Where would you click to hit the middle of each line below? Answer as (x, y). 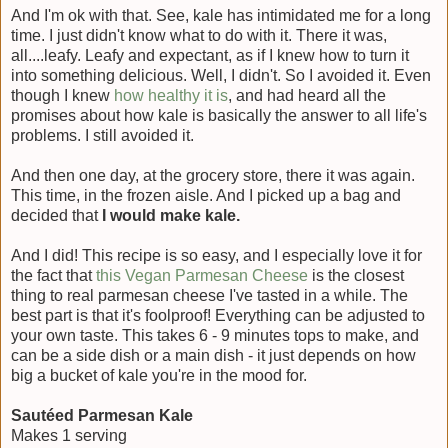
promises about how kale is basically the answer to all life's (219, 115)
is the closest (356, 275)
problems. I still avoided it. (102, 135)
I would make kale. (171, 215)
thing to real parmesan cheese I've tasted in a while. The (209, 295)
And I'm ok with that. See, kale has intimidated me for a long (221, 15)
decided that (56, 215)
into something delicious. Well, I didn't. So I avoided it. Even (221, 75)
